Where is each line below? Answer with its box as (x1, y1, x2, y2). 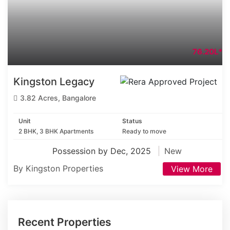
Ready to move (122, 127, 166, 136)
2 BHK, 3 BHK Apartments (18, 127, 93, 136)
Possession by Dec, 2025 (52, 146, 154, 157)
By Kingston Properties (13, 163, 103, 174)
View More (171, 164, 213, 175)
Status (122, 117, 142, 125)
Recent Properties (18, 216, 111, 229)
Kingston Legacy (13, 75, 94, 88)
